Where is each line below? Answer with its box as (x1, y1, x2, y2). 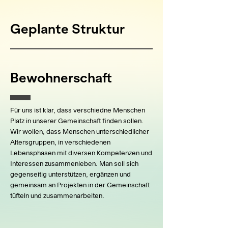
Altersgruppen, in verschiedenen (10, 139, 110, 147)
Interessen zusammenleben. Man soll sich (10, 161, 138, 168)
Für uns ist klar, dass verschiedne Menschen (10, 107, 145, 115)
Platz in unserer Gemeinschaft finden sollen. (10, 118, 144, 125)
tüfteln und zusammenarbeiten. (10, 193, 106, 200)
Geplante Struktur (10, 21, 125, 37)
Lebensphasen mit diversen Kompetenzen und (10, 150, 152, 157)
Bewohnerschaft (10, 70, 112, 86)
